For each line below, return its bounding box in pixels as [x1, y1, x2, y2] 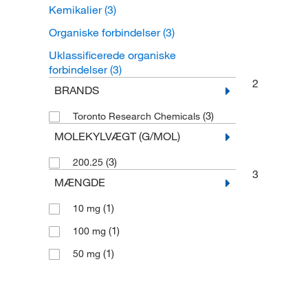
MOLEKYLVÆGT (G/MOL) [54, 129, 180, 143]
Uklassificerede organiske [48, 48, 176, 62]
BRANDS [54, 83, 99, 97]
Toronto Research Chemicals [72, 110, 203, 122]
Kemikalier [48, 3, 104, 16]
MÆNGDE [54, 175, 105, 189]
